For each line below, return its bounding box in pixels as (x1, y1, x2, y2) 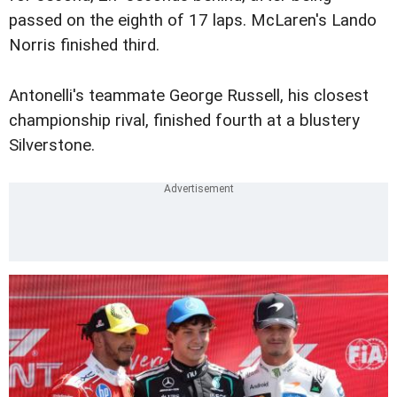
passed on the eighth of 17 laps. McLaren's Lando (9, 11, 377, 31)
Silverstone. (9, 135, 95, 155)
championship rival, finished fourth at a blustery (9, 110, 360, 130)
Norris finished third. (9, 35, 160, 56)
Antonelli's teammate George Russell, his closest (9, 85, 369, 105)
